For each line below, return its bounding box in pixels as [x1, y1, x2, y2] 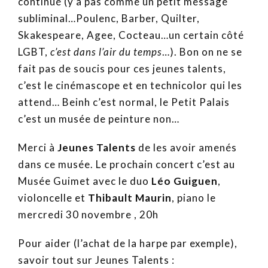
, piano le [172, 191, 216, 205]
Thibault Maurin [88, 191, 172, 205]
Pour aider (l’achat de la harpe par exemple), [18, 237, 237, 250]
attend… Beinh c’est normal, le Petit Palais [18, 96, 230, 109]
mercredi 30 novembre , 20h [18, 208, 159, 221]
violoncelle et [18, 191, 88, 205]
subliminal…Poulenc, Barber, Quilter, [18, 12, 200, 25]
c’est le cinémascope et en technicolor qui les [18, 79, 242, 92]
